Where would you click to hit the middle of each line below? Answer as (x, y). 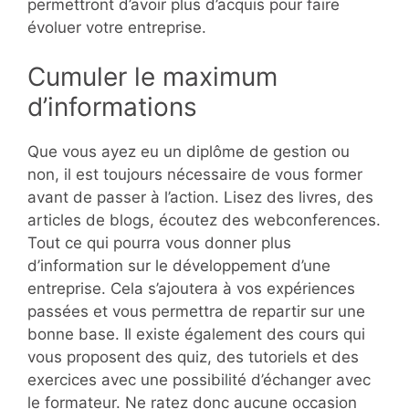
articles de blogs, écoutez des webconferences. (204, 220)
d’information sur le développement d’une (179, 266)
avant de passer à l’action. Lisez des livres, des (200, 198)
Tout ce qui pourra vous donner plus (159, 243)
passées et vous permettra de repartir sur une (196, 312)
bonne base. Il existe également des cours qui (196, 335)
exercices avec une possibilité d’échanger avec (199, 380)
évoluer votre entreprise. (117, 27)
